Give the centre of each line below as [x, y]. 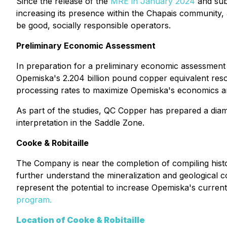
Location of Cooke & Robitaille [81, 220]
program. [34, 200]
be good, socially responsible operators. [93, 25]
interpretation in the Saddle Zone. [80, 123]
